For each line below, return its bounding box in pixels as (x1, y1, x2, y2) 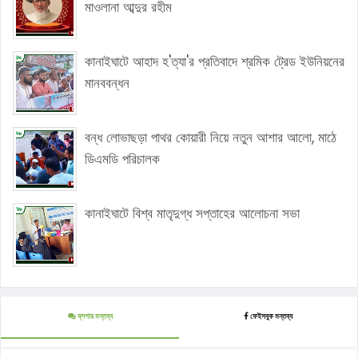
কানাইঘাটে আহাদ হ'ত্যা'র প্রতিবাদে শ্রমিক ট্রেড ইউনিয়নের (85, 51, 344, 71)
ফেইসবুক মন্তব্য (249, 310, 292, 323)
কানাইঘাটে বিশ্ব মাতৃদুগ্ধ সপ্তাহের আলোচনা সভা (85, 203, 300, 223)
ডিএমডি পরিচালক (85, 149, 160, 169)
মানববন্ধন (85, 73, 129, 93)
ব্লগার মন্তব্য (75, 310, 113, 323)
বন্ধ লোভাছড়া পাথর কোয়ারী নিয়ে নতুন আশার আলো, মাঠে (85, 127, 336, 147)
